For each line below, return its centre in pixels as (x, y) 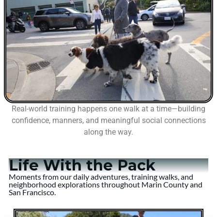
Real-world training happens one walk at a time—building (108, 109)
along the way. (108, 132)
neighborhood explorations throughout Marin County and (106, 185)
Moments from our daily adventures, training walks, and (101, 177)
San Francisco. (32, 192)
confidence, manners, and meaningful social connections (108, 121)
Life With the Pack (82, 166)
